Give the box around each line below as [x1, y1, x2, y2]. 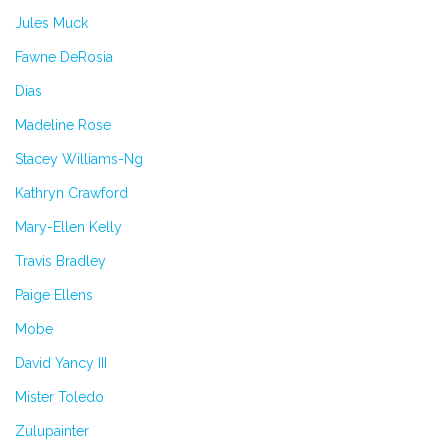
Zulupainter [15, 422, 89, 439]
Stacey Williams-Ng [15, 150, 143, 167]
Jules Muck [15, 14, 88, 31]
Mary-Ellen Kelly [15, 218, 122, 235]
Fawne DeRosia [15, 48, 113, 65]
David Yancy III [15, 354, 107, 371]
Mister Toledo [15, 388, 104, 405]
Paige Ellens [15, 286, 93, 303]
